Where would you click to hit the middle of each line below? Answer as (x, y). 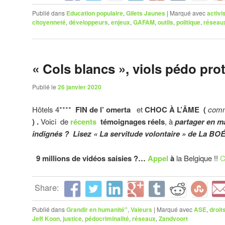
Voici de (54, 122)
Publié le (45, 87)
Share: (47, 187)
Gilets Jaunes (146, 13)
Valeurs (141, 209)
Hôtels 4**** (54, 109)
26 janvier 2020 (80, 87)
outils (165, 22)
